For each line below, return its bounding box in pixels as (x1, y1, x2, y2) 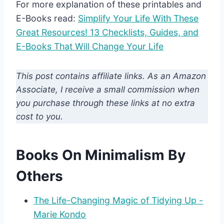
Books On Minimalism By (16, 146, 185, 163)
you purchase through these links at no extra (16, 98, 195, 108)
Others (16, 167, 63, 184)
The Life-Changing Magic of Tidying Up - (33, 195, 203, 205)
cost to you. (16, 111, 63, 121)
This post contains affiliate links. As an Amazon (16, 71, 206, 81)
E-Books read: (16, 13, 78, 23)
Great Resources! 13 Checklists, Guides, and (16, 27, 198, 37)
